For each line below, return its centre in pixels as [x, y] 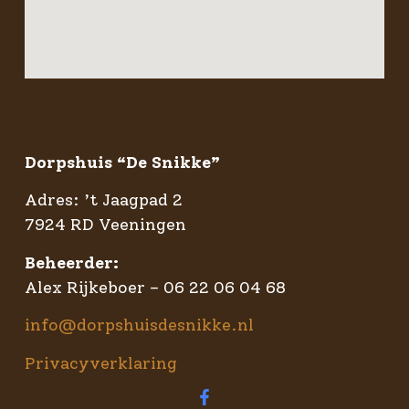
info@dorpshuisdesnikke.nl [139, 325]
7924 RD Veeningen [105, 225]
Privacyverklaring [100, 363]
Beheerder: [71, 262]
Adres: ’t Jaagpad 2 [103, 200]
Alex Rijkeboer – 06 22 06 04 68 [155, 287]
